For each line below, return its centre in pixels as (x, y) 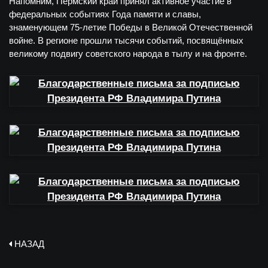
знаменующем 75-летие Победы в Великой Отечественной (131, 27)
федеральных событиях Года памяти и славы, (105, 14)
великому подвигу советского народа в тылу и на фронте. (128, 54)
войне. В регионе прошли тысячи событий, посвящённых (126, 40)
